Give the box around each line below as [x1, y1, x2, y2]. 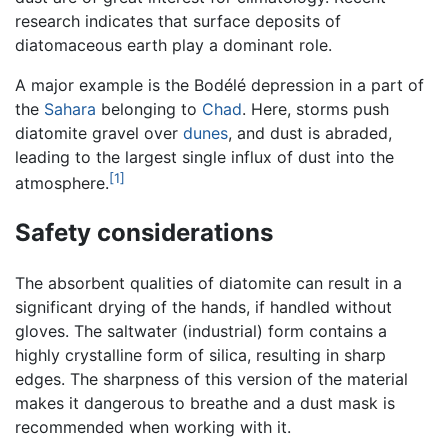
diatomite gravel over [15, 122, 183, 143]
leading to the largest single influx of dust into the [15, 146, 394, 167]
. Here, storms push [242, 98, 389, 119]
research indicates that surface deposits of [15, 10, 341, 31]
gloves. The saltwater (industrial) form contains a [15, 321, 387, 342]
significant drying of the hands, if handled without [15, 297, 392, 318]
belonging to [96, 98, 202, 119]
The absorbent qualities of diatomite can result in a [15, 273, 402, 294]
